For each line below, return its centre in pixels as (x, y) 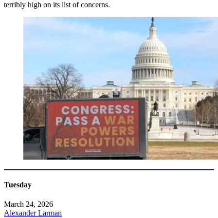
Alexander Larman (33, 213)
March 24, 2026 (28, 204)
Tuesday (18, 185)
